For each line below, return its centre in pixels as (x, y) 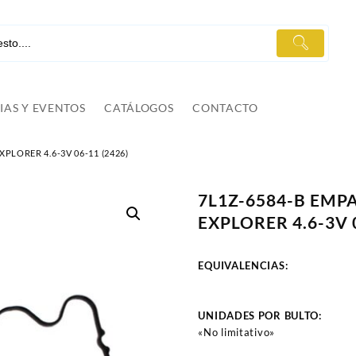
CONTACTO (225, 108)
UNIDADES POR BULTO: (261, 316)
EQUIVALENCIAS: (243, 266)
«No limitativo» (236, 333)
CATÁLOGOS (139, 108)
